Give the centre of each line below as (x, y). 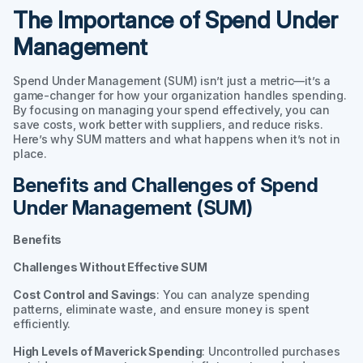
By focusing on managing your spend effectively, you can (171, 109)
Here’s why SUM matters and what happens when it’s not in (177, 139)
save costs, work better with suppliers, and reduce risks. (168, 124)
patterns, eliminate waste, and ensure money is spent (161, 309)
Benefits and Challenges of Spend (166, 185)
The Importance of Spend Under (175, 20)
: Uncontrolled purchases (271, 351)
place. (30, 153)
